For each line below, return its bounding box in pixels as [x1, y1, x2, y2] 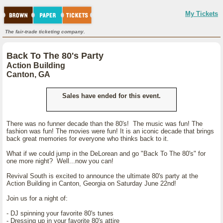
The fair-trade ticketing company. [5, 29, 85, 34]
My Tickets [185, 10, 218, 17]
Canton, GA [6, 70, 50, 79]
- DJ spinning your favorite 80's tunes [6, 210, 113, 217]
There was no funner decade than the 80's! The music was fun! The [6, 120, 203, 127]
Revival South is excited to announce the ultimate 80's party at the [6, 172, 198, 180]
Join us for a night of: [6, 195, 68, 202]
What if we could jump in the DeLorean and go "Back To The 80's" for [6, 150, 206, 157]
